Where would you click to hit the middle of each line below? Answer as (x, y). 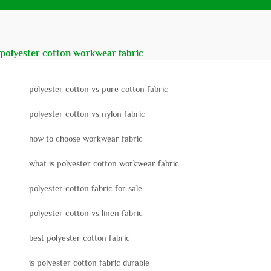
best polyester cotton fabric (80, 238)
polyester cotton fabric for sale (86, 188)
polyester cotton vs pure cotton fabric (99, 89)
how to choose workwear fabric (86, 139)
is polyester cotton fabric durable (89, 263)
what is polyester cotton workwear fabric (104, 164)
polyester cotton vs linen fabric (86, 213)
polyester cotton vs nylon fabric (87, 114)
